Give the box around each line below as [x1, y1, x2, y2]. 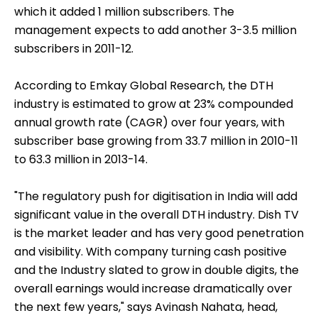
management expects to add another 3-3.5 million [14, 22, 297, 39]
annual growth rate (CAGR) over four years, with [14, 114, 285, 131]
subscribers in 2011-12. [14, 40, 133, 57]
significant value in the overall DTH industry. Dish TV [14, 207, 299, 224]
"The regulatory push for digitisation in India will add [14, 188, 297, 205]
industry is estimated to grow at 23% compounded [14, 96, 293, 113]
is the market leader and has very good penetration [14, 225, 304, 242]
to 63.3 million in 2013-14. [14, 151, 148, 168]
